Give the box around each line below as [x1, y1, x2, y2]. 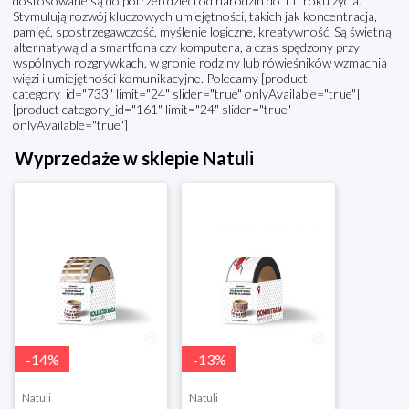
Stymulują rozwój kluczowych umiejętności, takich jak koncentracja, [13, 8, 377, 25]
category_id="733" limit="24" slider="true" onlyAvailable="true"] [13, 86, 360, 102]
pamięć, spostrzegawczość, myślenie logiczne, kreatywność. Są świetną [13, 24, 392, 40]
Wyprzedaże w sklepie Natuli [15, 147, 254, 170]
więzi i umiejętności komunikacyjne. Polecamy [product [13, 70, 308, 87]
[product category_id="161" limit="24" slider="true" [13, 101, 291, 118]
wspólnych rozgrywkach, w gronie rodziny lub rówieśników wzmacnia [13, 55, 387, 71]
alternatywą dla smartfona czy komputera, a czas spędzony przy [13, 39, 360, 56]
